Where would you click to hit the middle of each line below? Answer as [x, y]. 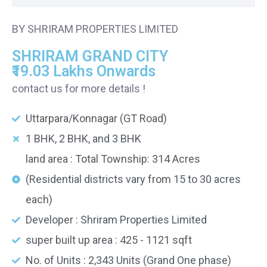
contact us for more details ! [79, 89]
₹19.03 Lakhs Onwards [84, 71]
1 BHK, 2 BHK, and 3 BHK [83, 139]
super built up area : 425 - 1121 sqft [108, 240]
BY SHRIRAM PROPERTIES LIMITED [95, 29]
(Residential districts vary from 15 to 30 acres [133, 179]
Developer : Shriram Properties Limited [116, 220]
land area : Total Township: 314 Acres [113, 159]
